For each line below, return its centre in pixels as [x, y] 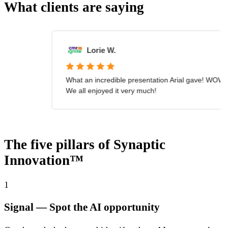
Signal [19, 207]
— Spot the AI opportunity [97, 207]
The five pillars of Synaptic [85, 145]
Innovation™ [44, 161]
